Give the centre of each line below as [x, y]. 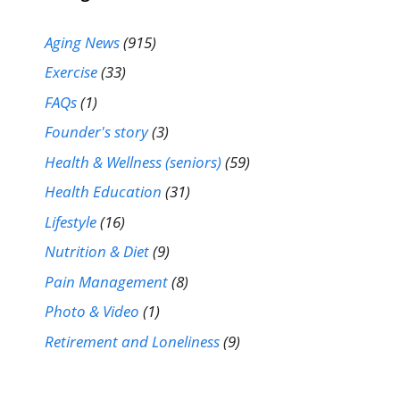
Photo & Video [92, 312]
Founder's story [96, 132]
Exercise [71, 72]
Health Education [103, 192]
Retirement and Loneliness [132, 341]
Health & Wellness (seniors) [133, 162]
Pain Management [106, 281]
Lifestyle [71, 221]
